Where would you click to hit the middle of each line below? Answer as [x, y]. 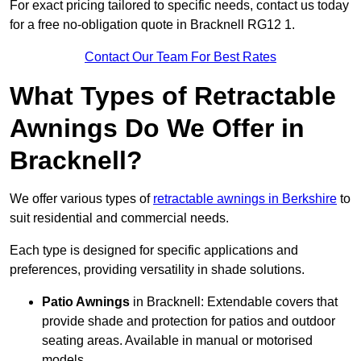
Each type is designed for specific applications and [154, 251]
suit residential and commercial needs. [119, 218]
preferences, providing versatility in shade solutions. [157, 270]
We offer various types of [81, 199]
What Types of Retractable [173, 96]
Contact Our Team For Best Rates [180, 57]
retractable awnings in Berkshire [245, 199]
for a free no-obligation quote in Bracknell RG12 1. [152, 25]
